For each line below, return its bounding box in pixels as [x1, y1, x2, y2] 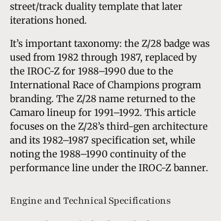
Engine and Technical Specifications [10, 194, 171, 207]
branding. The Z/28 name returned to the [10, 92, 195, 105]
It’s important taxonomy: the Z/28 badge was [10, 37, 210, 49]
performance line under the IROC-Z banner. [10, 161, 208, 174]
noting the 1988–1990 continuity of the [10, 147, 186, 160]
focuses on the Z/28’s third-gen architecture [10, 120, 208, 132]
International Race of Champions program [10, 78, 201, 91]
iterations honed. [10, 14, 87, 26]
